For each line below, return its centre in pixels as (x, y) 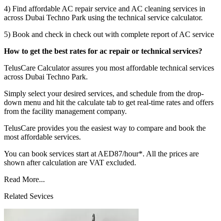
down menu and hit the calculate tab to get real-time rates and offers (109, 103)
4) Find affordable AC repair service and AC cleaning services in (105, 9)
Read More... (24, 180)
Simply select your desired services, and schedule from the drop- (104, 94)
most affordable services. (42, 137)
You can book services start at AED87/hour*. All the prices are (101, 154)
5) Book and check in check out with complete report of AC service (109, 35)
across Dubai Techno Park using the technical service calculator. (103, 18)
